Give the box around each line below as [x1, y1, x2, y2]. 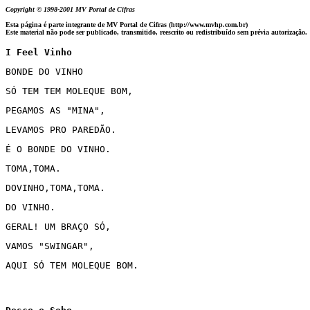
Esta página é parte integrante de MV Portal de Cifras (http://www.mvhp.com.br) [6, 21, 248, 28]
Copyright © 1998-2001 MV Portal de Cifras [6, 6, 139, 13]
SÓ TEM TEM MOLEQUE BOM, [6, 86, 133, 96]
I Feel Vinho [6, 47, 72, 57]
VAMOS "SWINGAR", [6, 241, 94, 251]
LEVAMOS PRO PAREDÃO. [6, 125, 116, 135]
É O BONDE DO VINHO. [6, 144, 111, 154]
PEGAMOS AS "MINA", [6, 105, 105, 116]
